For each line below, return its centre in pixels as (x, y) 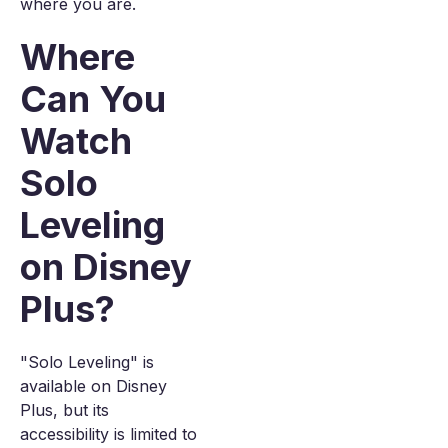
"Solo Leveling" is (87, 362)
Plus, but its (64, 410)
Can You (93, 99)
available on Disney (93, 386)
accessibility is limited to (108, 434)
